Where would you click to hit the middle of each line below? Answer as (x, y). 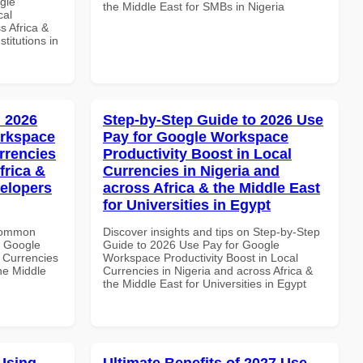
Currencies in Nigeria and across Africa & (208, 270)
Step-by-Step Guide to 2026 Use (213, 120)
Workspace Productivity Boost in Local (201, 257)
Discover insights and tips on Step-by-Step (211, 231)
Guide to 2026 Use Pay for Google (191, 244)
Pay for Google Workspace (196, 137)
